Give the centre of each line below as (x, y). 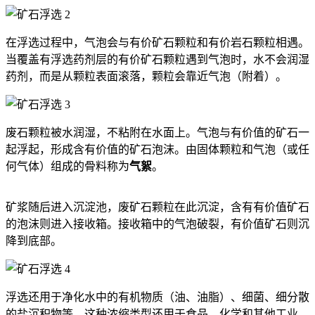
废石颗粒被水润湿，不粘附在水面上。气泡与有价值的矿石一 (157, 132)
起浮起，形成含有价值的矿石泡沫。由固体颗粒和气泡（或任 (157, 149)
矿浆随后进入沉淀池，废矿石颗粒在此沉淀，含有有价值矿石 (157, 207)
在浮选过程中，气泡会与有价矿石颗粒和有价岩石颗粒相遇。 (157, 42)
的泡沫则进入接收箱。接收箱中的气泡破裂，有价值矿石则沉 (157, 224)
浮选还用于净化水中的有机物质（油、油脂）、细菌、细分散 (157, 297)
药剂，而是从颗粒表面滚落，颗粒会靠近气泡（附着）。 (146, 76)
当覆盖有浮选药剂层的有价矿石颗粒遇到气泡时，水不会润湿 (157, 59)
